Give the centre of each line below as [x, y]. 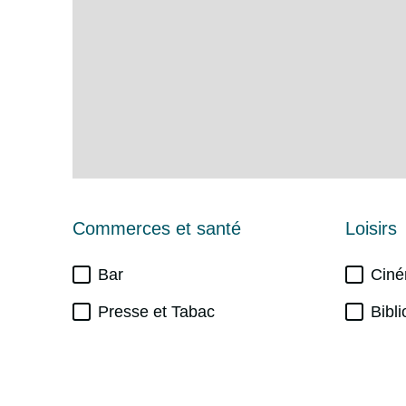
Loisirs [371, 228]
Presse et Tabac [156, 312]
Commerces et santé [157, 228]
